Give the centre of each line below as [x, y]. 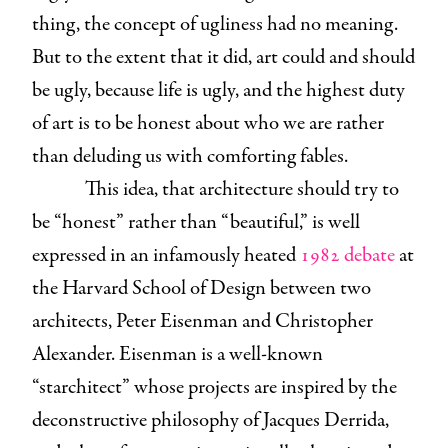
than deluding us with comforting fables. [194, 156]
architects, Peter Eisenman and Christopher [202, 321]
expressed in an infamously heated [164, 255]
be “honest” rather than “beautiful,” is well [196, 222]
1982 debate [345, 255]
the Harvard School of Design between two [201, 288]
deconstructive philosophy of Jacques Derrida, [210, 420]
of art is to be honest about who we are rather [208, 123]
